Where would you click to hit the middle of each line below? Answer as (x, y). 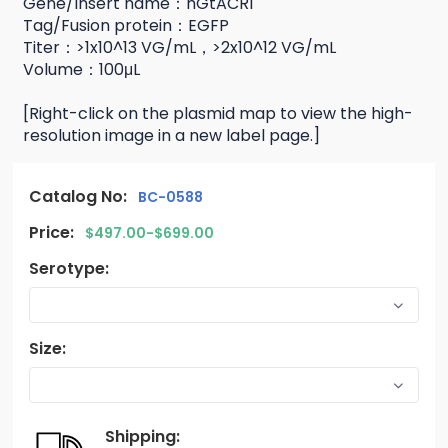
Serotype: (69, 269)
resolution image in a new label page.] (172, 136)
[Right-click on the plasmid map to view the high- (218, 114)
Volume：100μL (82, 70)
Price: (52, 233)
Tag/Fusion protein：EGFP (126, 26)
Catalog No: (78, 197)
